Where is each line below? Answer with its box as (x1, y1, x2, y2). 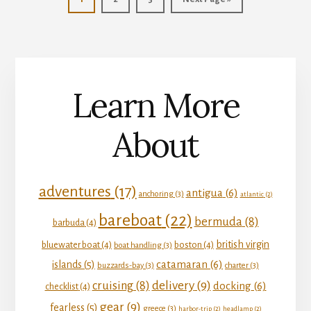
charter (225, 261, 249, 271)
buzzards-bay (97, 261, 144, 271)
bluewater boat (42, 239, 100, 251)
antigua (185, 187, 223, 199)
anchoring (138, 190, 174, 199)
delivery (151, 278, 194, 293)
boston (174, 239, 202, 251)
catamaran (156, 258, 208, 271)
